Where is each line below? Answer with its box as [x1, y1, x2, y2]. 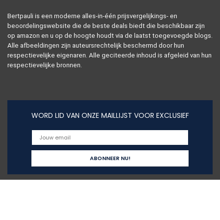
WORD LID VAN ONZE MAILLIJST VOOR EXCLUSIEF [31, 110, 189, 120]
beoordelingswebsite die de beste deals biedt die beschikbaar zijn [7, 22, 205, 29]
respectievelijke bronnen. [7, 61, 82, 69]
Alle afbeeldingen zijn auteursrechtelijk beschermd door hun [7, 42, 184, 49]
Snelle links [7, 206, 52, 216]
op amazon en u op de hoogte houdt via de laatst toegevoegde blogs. [7, 32, 213, 39]
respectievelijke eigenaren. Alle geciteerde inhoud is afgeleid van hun [7, 52, 212, 59]
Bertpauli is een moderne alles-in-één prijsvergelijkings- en [7, 12, 177, 20]
